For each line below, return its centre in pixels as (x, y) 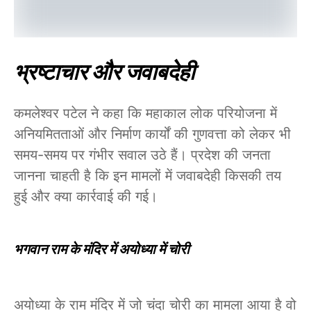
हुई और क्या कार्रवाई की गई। (86, 196)
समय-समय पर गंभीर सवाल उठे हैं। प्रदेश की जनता (142, 154)
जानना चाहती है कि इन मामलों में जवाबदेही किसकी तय (148, 175)
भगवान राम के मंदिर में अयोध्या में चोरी (102, 249)
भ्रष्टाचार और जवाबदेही (104, 72)
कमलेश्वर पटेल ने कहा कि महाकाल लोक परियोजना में (145, 113)
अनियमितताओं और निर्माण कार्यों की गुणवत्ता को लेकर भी (152, 134)
